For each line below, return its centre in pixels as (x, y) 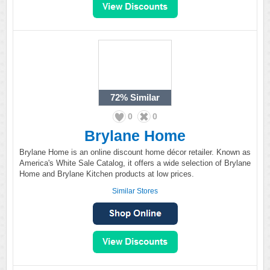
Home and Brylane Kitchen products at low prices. (107, 174)
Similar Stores (135, 191)
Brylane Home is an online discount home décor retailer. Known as (135, 152)
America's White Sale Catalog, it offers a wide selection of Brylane (135, 163)
